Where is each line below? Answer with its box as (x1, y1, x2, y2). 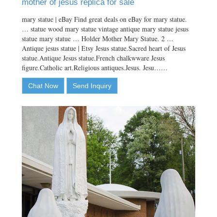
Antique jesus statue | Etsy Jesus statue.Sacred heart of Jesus (22, 43, 186, 53)
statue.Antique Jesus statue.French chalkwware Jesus (22, 53, 165, 62)
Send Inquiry (73, 81, 111, 90)
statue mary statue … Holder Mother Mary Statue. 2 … (22, 33, 173, 43)
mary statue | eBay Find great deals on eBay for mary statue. (22, 14, 187, 24)
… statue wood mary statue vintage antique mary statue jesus (22, 24, 188, 33)
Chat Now (28, 81, 58, 90)
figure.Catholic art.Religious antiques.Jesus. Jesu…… (22, 62, 168, 72)
